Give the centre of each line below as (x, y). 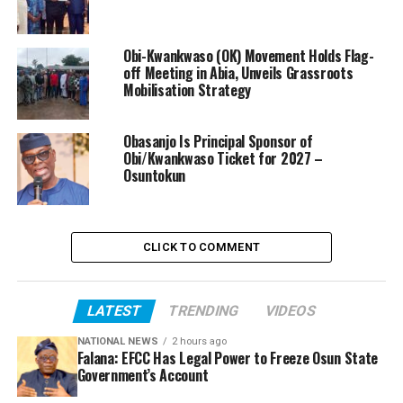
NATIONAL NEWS (117, 341)
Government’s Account (143, 375)
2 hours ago (199, 341)
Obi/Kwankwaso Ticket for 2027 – (223, 158)
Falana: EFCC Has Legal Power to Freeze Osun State (227, 358)
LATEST (114, 310)
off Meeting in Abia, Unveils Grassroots (238, 72)
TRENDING (203, 310)
